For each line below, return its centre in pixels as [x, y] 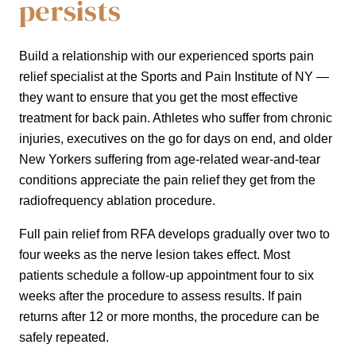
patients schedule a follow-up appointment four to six [166, 276]
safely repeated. [64, 338]
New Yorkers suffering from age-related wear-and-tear [170, 160]
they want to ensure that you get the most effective [159, 98]
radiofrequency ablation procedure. [117, 201]
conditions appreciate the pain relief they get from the [167, 180]
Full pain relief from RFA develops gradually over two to [174, 234]
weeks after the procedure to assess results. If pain [161, 296]
